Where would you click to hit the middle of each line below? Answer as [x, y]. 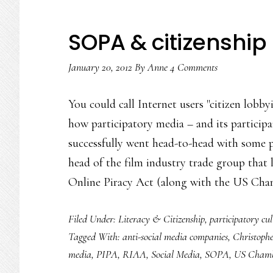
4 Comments [194, 67]
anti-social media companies [175, 236]
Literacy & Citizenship [161, 219]
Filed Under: [93, 219]
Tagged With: [95, 236]
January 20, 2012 [100, 67]
